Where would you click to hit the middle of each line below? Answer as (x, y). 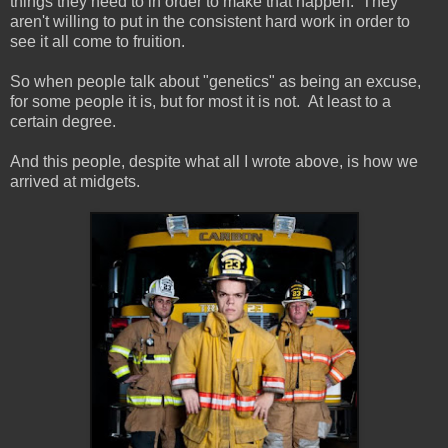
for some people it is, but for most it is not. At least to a (200, 101)
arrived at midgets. (75, 181)
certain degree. (63, 121)
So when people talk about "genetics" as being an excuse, (215, 81)
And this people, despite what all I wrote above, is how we (214, 161)
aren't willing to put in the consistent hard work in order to (210, 21)
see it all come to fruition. (97, 41)
